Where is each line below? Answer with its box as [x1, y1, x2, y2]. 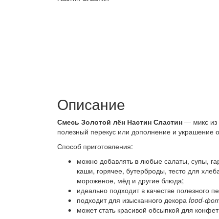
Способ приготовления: [57, 141, 133, 151]
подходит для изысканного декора [77, 195, 187, 205]
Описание [57, 93, 125, 114]
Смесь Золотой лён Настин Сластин [57, 117, 182, 127]
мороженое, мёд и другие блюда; [77, 175, 184, 185]
